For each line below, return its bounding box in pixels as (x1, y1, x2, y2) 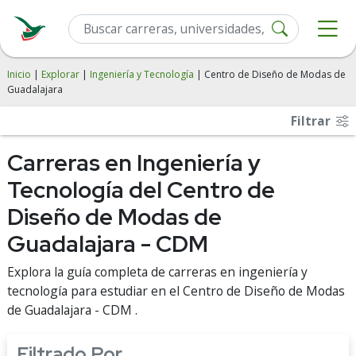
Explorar (41, 68, 79, 81)
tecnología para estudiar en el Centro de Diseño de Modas (7, 282, 345, 300)
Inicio (7, 68, 31, 81)
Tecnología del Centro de (7, 175, 275, 205)
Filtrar (291, 112, 334, 130)
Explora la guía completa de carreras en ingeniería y (7, 263, 308, 281)
